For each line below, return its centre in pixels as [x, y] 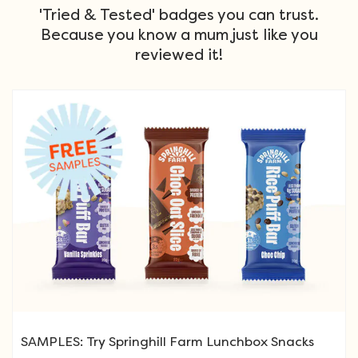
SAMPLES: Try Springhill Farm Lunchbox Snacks [167, 342]
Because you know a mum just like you [179, 36]
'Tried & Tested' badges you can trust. [179, 16]
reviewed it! [179, 56]
